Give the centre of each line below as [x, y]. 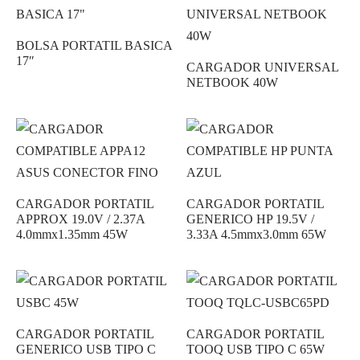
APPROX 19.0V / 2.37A [80, 219]
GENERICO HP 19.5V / [250, 219]
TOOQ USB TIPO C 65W [255, 349]
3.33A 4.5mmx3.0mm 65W [256, 234]
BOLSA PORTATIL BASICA [94, 45]
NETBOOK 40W [232, 82]
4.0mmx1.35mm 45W [72, 234]
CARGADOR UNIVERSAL [262, 67]
